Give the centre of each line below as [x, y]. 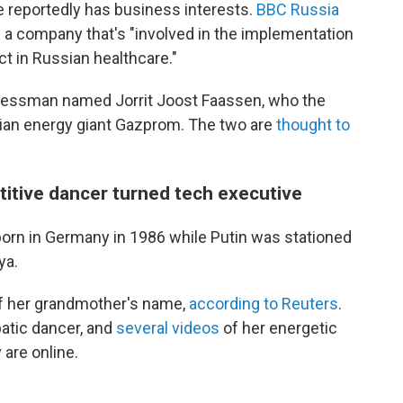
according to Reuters [264, 304]
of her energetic [278, 328]
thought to [313, 125]
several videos [168, 328]
